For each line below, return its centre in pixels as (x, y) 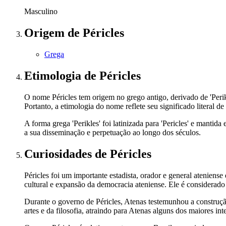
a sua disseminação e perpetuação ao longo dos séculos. (112, 132)
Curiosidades (60, 154)
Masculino (41, 12)
